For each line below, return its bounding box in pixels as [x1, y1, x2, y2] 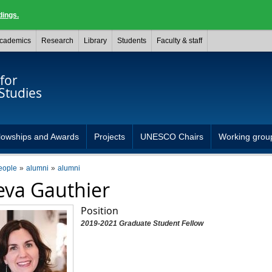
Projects [94, 132, 125, 141]
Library [84, 36, 107, 45]
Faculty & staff [157, 36, 202, 45]
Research [41, 36, 73, 45]
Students [117, 36, 146, 45]
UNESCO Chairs [140, 132, 203, 141]
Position [80, 204, 118, 217]
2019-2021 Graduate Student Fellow [80, 219, 203, 228]
